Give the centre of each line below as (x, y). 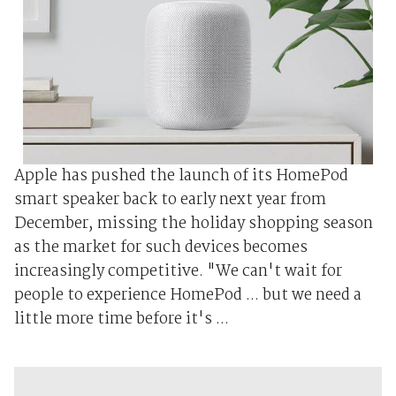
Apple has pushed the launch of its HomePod (181, 176)
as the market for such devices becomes (160, 247)
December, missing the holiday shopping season (193, 224)
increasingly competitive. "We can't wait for (178, 271)
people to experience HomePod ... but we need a (187, 295)
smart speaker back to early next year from (170, 200)
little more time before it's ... (121, 319)
